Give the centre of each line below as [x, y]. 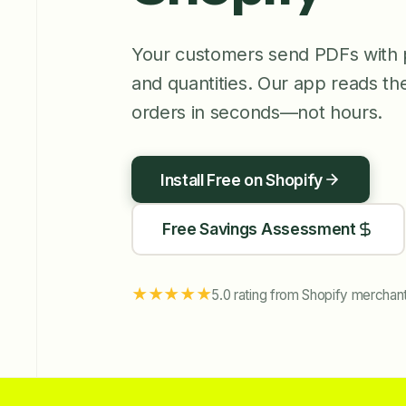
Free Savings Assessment [259, 229]
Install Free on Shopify [242, 179]
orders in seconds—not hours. [257, 112]
